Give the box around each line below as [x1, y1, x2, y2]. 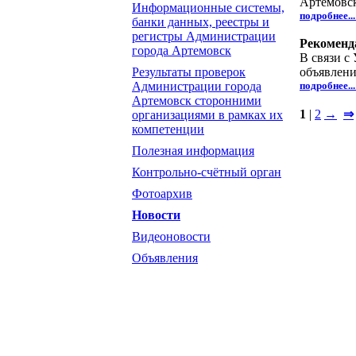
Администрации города [132, 79, 261, 93]
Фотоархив [132, 187, 192, 200]
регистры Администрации [132, 29, 276, 43]
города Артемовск [132, 44, 231, 57]
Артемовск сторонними [132, 94, 261, 107]
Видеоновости [132, 230, 211, 243]
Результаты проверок [132, 65, 246, 79]
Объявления [132, 251, 198, 265]
